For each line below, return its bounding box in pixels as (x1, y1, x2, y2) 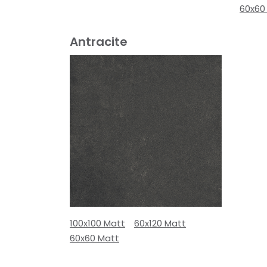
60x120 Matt (134, 216, 186, 229)
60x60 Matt (70, 231, 119, 244)
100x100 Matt (70, 216, 125, 229)
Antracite (70, 33, 128, 50)
